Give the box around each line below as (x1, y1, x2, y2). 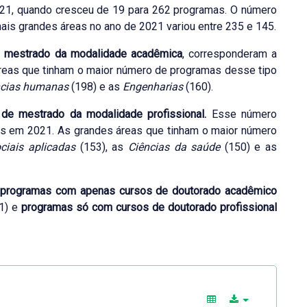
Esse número (206, 108, 278, 121)
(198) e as (69, 80, 123, 93)
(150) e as (224, 140, 278, 153)
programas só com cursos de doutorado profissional (21, 201, 277, 214)
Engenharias (123, 80, 183, 93)
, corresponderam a (182, 47, 278, 60)
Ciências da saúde (127, 140, 225, 153)
